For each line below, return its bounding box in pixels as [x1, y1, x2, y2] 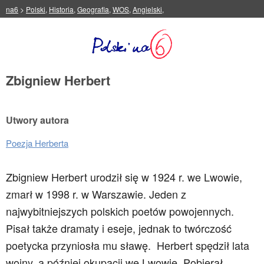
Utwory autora [6, 113, 69, 127]
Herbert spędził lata [157, 237, 249, 253]
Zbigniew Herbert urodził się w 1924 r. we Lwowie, [6, 169, 242, 184]
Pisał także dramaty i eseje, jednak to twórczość [6, 220, 232, 236]
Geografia [77, 4, 109, 14]
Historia [49, 4, 74, 14]
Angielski [133, 4, 162, 14]
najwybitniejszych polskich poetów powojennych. [6, 203, 234, 219]
